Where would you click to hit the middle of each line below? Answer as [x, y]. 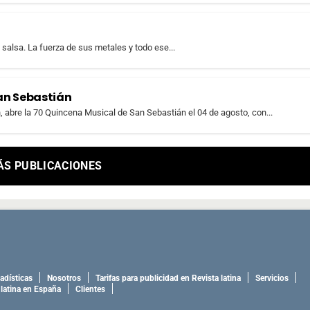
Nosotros [64, 279]
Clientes [90, 290]
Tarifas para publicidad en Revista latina [168, 279]
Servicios [272, 279]
